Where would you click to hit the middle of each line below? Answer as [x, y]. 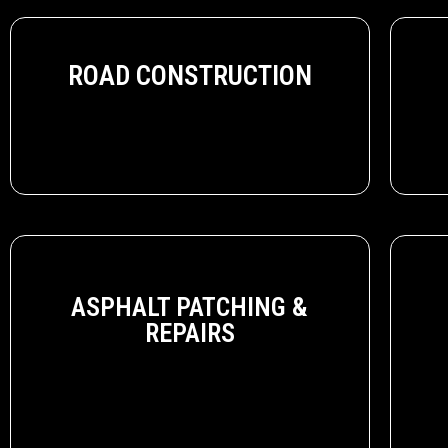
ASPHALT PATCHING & [190, 306]
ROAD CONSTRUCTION [189, 75]
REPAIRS [189, 332]
